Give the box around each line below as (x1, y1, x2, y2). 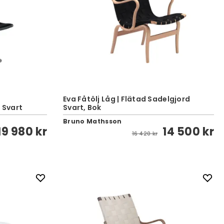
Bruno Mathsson (63, 117, 122, 125)
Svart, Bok (63, 102, 101, 112)
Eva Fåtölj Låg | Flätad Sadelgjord (63, 94, 190, 104)
